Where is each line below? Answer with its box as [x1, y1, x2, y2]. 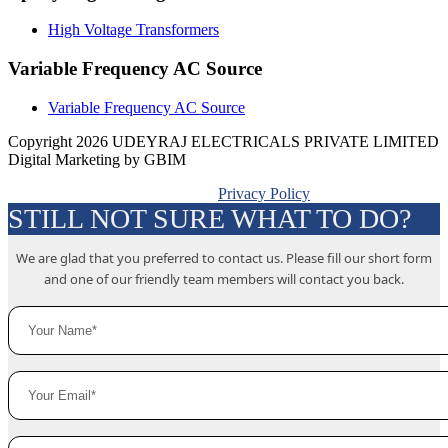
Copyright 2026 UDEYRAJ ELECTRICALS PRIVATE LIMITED [8, 132, 439, 150]
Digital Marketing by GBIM [8, 150, 186, 168]
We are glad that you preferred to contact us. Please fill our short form [16, 248, 432, 267]
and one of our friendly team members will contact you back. [44, 269, 404, 288]
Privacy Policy [218, 184, 310, 202]
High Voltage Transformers [48, 21, 219, 39]
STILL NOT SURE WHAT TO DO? [8, 202, 411, 234]
